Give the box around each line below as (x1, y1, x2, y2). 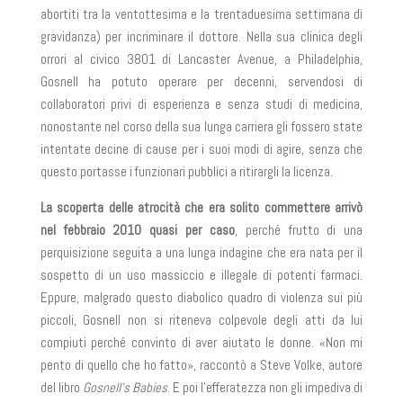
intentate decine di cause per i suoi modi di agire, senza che (40, 140, 363, 157)
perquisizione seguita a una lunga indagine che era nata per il (40, 244, 363, 261)
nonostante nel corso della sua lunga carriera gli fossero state (40, 118, 363, 135)
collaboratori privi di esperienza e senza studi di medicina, (40, 95, 363, 112)
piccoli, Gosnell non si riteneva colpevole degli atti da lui (40, 311, 363, 328)
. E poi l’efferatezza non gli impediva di (166, 379, 363, 396)
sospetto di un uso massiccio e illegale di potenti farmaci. (40, 266, 363, 283)
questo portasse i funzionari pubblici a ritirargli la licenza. (40, 163, 333, 180)
